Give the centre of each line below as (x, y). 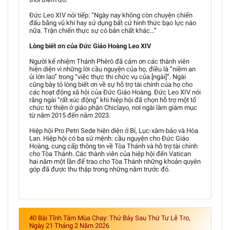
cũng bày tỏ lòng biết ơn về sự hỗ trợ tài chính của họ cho (111, 84)
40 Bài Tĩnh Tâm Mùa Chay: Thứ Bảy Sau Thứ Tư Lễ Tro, (110, 218)
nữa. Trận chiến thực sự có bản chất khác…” (93, 30)
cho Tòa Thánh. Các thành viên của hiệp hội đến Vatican (110, 154)
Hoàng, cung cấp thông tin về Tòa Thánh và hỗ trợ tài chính (113, 146)
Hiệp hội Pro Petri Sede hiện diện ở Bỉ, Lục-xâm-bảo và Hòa (114, 130)
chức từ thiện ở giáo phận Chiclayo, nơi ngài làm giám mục (113, 107)
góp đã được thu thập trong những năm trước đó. (100, 169)
